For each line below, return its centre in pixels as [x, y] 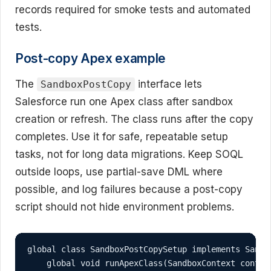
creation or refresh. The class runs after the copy [134, 119]
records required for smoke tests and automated [133, 9]
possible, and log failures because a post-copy [129, 190]
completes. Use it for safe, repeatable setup [122, 137]
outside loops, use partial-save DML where [119, 172]
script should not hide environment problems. [125, 207]
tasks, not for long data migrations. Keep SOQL [129, 155]
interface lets [169, 84]
